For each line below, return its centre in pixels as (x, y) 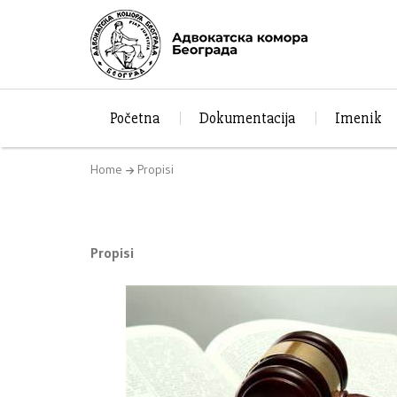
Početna (135, 118)
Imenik (358, 118)
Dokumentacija (248, 118)
